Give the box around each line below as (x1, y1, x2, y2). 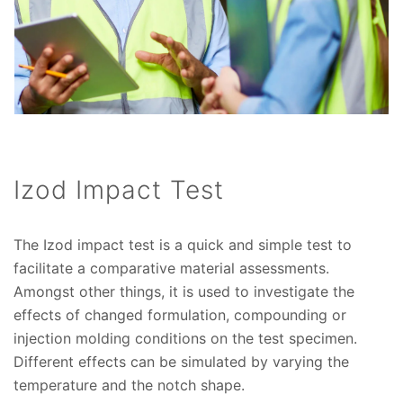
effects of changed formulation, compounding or (13, 306, 346, 325)
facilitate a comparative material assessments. (13, 259, 329, 278)
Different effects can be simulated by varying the (13, 353, 349, 372)
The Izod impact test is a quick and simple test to (13, 236, 352, 255)
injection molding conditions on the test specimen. (13, 329, 357, 348)
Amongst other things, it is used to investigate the (13, 282, 354, 301)
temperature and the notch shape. (13, 376, 245, 395)
